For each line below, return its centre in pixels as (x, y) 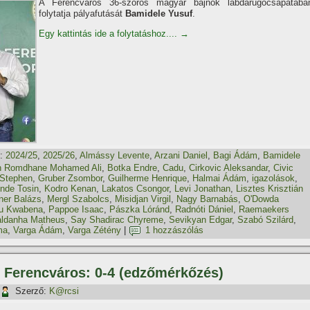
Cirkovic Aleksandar (228, 168)
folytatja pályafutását (82, 13)
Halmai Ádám (219, 178)
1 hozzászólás (174, 230)
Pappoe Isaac (76, 209)
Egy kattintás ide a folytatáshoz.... (109, 34)
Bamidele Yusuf (159, 13)
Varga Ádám (38, 230)
